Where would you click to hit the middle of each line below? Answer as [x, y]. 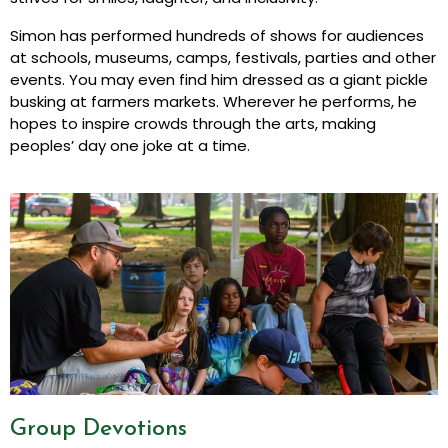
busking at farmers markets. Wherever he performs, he [213, 102]
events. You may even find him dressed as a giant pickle [219, 80]
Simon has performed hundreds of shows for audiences [217, 36]
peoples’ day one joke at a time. [130, 146]
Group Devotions [98, 428]
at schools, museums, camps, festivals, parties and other [223, 58]
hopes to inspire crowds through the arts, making [193, 124]
